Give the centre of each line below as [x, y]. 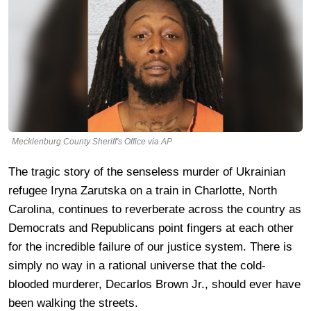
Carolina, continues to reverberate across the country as [155, 209]
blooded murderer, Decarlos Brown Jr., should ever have [154, 284]
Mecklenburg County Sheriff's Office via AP [92, 141]
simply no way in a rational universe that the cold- [137, 265]
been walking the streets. [73, 303]
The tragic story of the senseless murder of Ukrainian [147, 171]
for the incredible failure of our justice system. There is [150, 246]
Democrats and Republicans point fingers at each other [151, 228]
